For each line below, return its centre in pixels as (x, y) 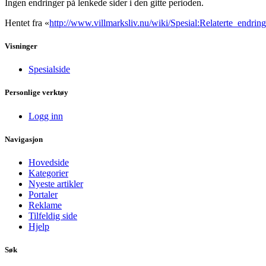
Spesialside (49, 69)
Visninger (21, 46)
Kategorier (48, 173)
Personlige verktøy (37, 93)
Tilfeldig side (53, 216)
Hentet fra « (27, 23)
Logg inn (46, 116)
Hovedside (49, 162)
